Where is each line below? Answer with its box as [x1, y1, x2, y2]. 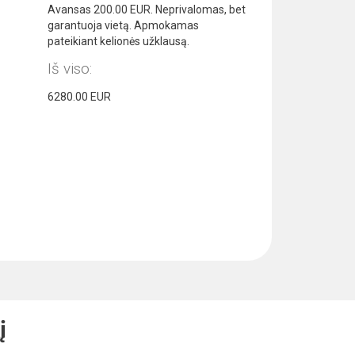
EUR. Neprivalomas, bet [127, 2, 246, 16]
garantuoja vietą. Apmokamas [47, 18, 199, 32]
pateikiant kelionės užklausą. [47, 34, 189, 48]
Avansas [47, 2, 94, 16]
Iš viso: [47, 59, 92, 78]
